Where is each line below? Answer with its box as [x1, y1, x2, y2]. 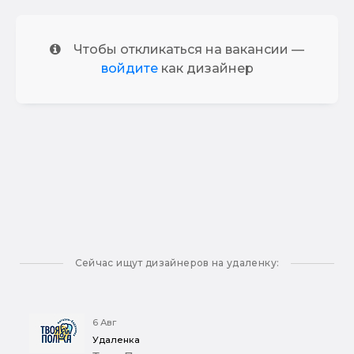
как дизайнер [157, 61, 254, 77]
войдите [100, 61, 158, 77]
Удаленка [92, 334, 140, 346]
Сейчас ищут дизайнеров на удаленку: [74, 257, 280, 269]
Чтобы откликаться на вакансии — [73, 42, 304, 58]
